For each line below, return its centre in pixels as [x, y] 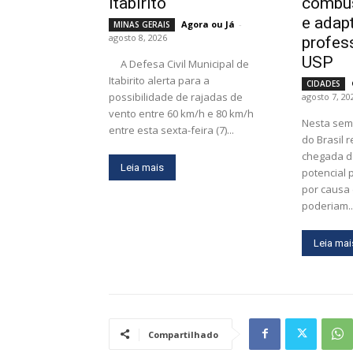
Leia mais [142, 167]
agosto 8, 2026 [138, 37]
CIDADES [324, 83]
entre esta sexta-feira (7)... [171, 130]
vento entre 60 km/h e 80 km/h [181, 113]
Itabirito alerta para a [159, 80]
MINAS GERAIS [142, 24]
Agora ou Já [208, 24]
